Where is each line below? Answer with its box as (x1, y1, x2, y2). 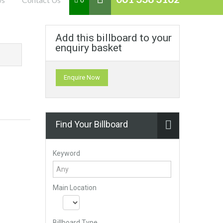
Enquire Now (64, 74, 100, 81)
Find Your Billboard (56, 119, 128, 129)
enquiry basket (55, 42, 122, 54)
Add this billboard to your (55, 32, 172, 44)
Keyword (53, 149, 80, 157)
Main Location (53, 184, 97, 192)
